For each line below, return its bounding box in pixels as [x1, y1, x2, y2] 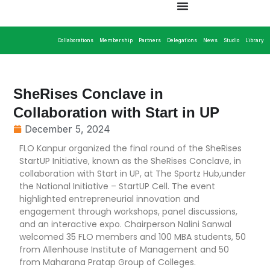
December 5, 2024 [25, 123, 111, 135]
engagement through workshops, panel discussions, [19, 206, 238, 218]
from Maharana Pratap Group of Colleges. [19, 256, 196, 268]
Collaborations [58, 37, 93, 43]
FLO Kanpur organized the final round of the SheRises [19, 142, 242, 154]
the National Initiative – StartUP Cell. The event [19, 180, 216, 192]
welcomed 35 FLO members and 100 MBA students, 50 [19, 231, 246, 243]
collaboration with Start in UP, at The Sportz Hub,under [19, 168, 246, 180]
